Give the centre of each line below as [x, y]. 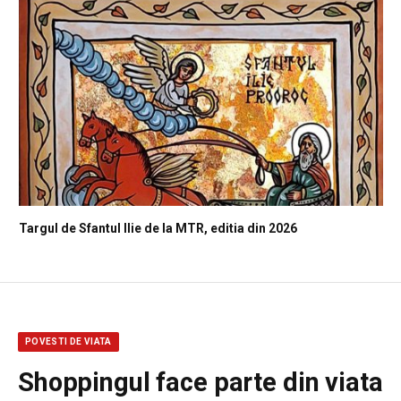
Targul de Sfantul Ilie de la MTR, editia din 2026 [158, 228]
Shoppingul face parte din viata [200, 382]
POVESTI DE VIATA [68, 341]
